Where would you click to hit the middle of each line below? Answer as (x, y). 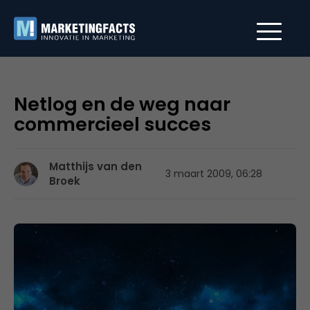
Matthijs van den (95, 166)
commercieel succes (112, 124)
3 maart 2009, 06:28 (214, 173)
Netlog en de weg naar (122, 104)
